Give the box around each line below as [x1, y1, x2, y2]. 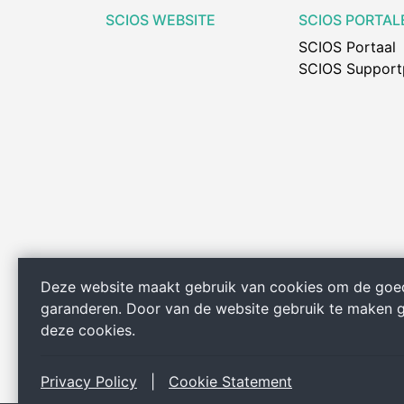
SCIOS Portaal [298, 38, 396, 56]
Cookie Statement [169, 372, 292, 390]
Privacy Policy [41, 372, 137, 390]
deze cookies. [41, 321, 135, 339]
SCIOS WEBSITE [106, 11, 216, 29]
